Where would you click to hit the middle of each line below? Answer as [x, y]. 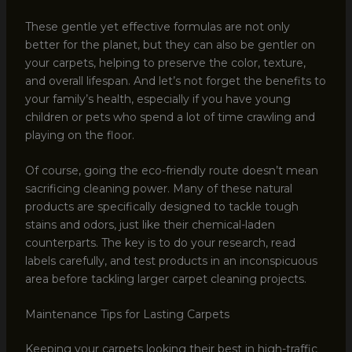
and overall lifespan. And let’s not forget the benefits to [175, 81]
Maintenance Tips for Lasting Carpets [127, 315]
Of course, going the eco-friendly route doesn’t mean [171, 171]
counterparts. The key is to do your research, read [160, 243]
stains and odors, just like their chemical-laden [150, 225]
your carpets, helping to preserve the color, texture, [165, 62]
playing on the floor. [79, 135]
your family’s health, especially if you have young [158, 99]
